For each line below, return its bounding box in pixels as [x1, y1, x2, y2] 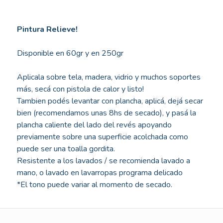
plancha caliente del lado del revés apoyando [16, 119, 172, 130]
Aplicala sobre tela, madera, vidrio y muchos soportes [16, 71, 201, 83]
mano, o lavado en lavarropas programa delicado [16, 167, 183, 178]
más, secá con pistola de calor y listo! [16, 83, 144, 95]
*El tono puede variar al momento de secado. [16, 179, 172, 190]
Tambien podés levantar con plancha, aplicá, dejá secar [16, 95, 203, 107]
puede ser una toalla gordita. [16, 143, 115, 154]
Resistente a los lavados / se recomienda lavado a [16, 155, 190, 166]
